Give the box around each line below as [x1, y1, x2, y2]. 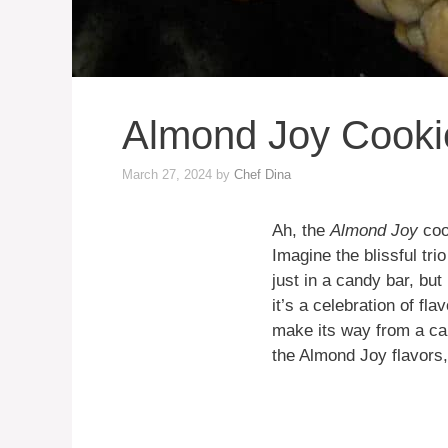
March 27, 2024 [122, 167, 212, 183]
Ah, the [272, 221, 330, 241]
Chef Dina [234, 167, 291, 183]
